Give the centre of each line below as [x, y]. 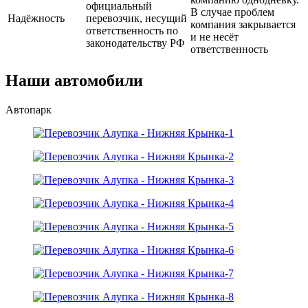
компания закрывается [243, 24]
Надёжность [36, 18]
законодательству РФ [135, 43]
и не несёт [214, 36]
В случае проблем [232, 12]
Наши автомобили [74, 80]
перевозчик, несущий [136, 18]
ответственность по [132, 30]
